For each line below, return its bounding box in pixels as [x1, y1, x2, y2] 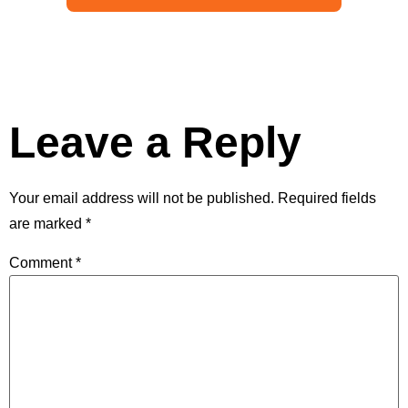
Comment [9, 255, 76, 271]
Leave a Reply [9, 117, 301, 167]
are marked [9, 215, 86, 231]
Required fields [278, 189, 376, 206]
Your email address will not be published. [9, 189, 274, 206]
